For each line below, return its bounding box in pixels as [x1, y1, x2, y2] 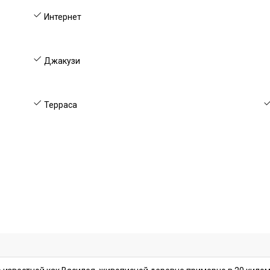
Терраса [42, 100, 78, 110]
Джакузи [42, 56, 81, 66]
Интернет [42, 12, 82, 22]
